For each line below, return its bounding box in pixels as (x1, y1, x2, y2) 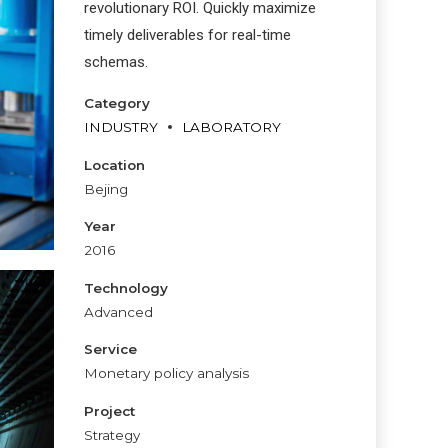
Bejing (83, 180, 128, 197)
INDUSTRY (83, 119, 158, 135)
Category (83, 95, 150, 111)
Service (83, 341, 137, 357)
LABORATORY (181, 119, 281, 135)
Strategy (83, 426, 140, 443)
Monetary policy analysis (83, 365, 249, 381)
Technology (83, 279, 168, 296)
